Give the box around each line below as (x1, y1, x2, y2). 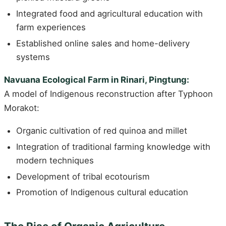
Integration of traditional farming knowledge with (16, 141, 210, 152)
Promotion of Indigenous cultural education (16, 187, 188, 198)
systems (16, 51, 50, 62)
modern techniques (16, 155, 94, 165)
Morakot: (4, 103, 39, 114)
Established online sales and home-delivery (16, 38, 190, 48)
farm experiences (16, 22, 86, 33)
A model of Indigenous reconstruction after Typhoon (4, 89, 213, 99)
